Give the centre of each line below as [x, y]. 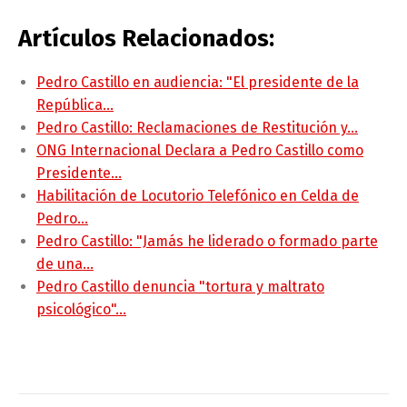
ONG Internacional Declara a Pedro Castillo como [200, 151]
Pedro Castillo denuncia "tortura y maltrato [180, 287]
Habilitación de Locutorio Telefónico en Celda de [198, 196]
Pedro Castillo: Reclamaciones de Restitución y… [197, 128]
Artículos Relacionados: [146, 39]
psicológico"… [81, 310]
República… [75, 105]
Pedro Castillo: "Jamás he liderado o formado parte [207, 242]
